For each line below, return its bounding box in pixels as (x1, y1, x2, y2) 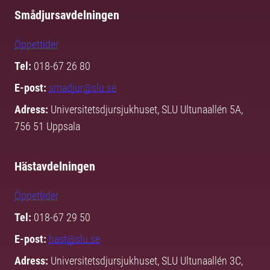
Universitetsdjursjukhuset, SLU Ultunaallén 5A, (51, 103, 243, 116)
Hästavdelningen (14, 159, 95, 174)
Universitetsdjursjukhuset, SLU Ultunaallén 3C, (51, 254, 243, 267)
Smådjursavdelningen (14, 8, 119, 22)
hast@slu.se (49, 233, 100, 245)
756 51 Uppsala (14, 120, 80, 133)
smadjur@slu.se (49, 81, 116, 94)
